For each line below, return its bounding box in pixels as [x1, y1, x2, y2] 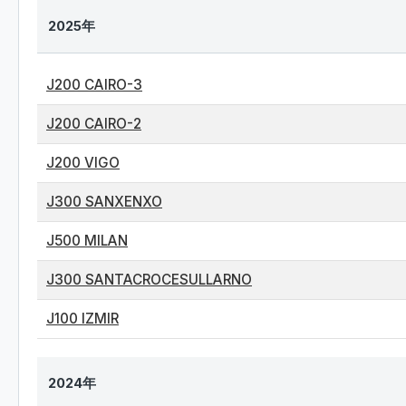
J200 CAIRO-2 [46, 115, 141, 132]
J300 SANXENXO [46, 193, 162, 210]
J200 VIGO [46, 154, 120, 171]
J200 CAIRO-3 [46, 76, 142, 93]
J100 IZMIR [46, 310, 119, 327]
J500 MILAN [46, 232, 128, 249]
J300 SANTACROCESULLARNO [46, 271, 252, 288]
